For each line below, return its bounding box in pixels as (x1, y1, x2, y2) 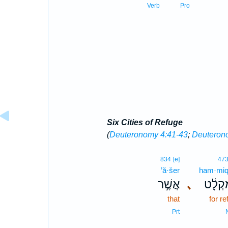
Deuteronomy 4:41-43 (109, 130, 188, 139)
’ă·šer (160, 166, 180, 175)
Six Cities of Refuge (106, 118, 183, 127)
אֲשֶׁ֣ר (157, 178, 180, 191)
